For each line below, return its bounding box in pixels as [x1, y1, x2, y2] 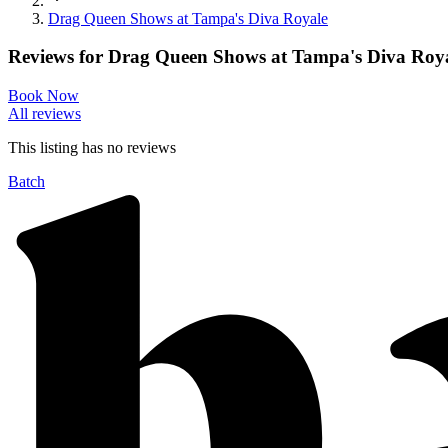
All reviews [8, 104, 81, 122]
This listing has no [8, 138, 127, 156]
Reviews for [8, 46, 108, 68]
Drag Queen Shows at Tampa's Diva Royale [48, 9, 328, 27]
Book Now [8, 86, 79, 104]
